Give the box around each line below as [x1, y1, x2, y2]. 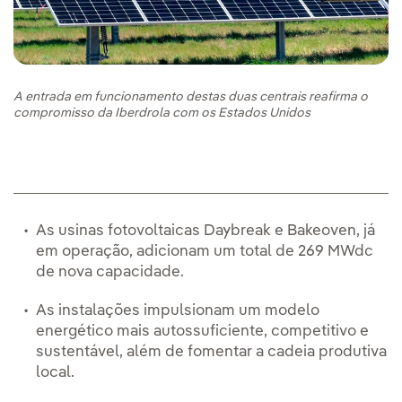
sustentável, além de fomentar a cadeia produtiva [36, 345, 387, 361]
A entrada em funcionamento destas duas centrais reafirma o [13, 91, 368, 104]
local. [36, 365, 74, 381]
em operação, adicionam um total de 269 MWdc [36, 244, 373, 260]
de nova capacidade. [36, 265, 184, 281]
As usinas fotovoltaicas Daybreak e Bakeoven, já [36, 223, 375, 240]
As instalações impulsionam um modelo [36, 303, 319, 319]
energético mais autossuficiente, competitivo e [36, 324, 369, 340]
